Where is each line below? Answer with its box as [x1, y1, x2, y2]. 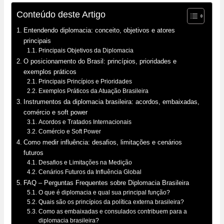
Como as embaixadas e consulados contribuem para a [38, 207, 187, 215]
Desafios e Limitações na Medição [38, 158, 132, 166]
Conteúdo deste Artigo [16, 9, 106, 19]
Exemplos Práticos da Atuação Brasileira [38, 87, 148, 94]
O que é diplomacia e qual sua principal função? [38, 188, 170, 196]
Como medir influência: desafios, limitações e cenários [23, 138, 182, 146]
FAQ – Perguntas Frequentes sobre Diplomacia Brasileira [23, 178, 189, 186]
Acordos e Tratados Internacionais [38, 118, 131, 125]
